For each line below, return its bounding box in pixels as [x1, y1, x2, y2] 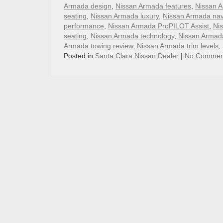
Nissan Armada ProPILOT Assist [108, 22, 209, 30]
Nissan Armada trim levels [137, 42, 219, 50]
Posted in [64, 52, 95, 60]
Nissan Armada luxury [91, 12, 159, 20]
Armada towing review [64, 42, 133, 50]
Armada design [64, 2, 111, 10]
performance [64, 22, 104, 30]
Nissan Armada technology [91, 32, 174, 40]
